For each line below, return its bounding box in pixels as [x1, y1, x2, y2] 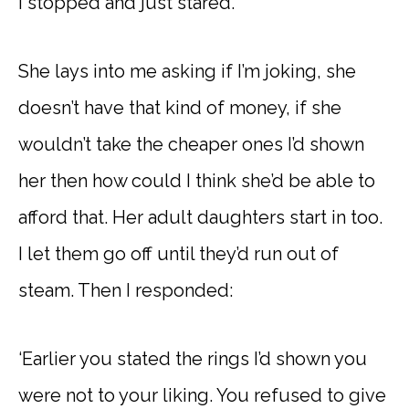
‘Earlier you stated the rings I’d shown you [18, 347, 367, 370]
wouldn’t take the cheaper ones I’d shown [18, 132, 364, 155]
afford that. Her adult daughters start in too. [18, 205, 383, 228]
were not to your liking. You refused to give [18, 383, 386, 406]
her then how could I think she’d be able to [18, 169, 375, 192]
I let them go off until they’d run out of [18, 242, 339, 265]
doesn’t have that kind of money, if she [18, 96, 341, 119]
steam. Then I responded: [18, 278, 233, 301]
